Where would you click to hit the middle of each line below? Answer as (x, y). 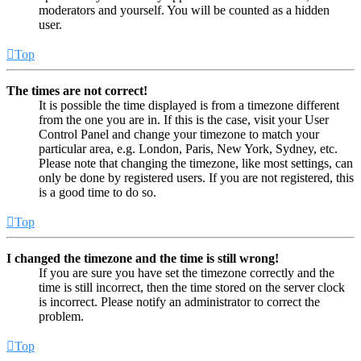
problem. (61, 316)
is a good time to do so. (98, 192)
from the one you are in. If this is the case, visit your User (184, 119)
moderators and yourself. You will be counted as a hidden (184, 10)
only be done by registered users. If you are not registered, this (196, 177)
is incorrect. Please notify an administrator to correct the (179, 301)
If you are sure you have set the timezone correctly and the (187, 272)
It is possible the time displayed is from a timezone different (189, 105)
